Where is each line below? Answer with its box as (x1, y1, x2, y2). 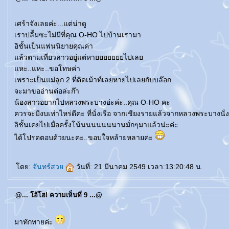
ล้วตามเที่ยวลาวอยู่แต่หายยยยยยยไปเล (14, 53, 143, 61)
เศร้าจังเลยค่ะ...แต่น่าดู (14, 19, 86, 28)
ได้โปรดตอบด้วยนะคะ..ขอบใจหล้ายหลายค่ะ (14, 133, 155, 142)
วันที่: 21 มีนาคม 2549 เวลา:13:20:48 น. (76, 163, 203, 171)
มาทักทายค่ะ (14, 218, 55, 226)
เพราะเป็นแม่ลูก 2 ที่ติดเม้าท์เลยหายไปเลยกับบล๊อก (14, 76, 171, 84)
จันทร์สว (33, 163, 65, 171)
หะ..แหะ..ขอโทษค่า (14, 64, 80, 73)
